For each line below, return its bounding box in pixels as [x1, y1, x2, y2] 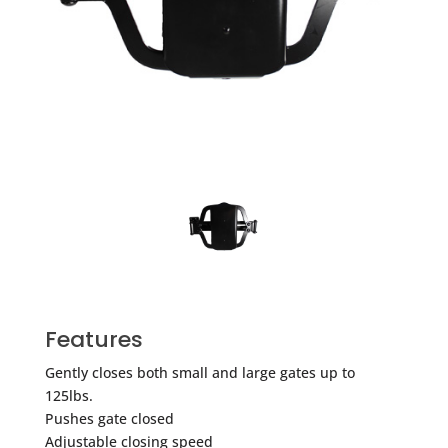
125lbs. [44, 385, 93, 405]
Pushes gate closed [44, 408, 174, 428]
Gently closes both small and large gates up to [44, 362, 355, 382]
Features [44, 323, 143, 355]
